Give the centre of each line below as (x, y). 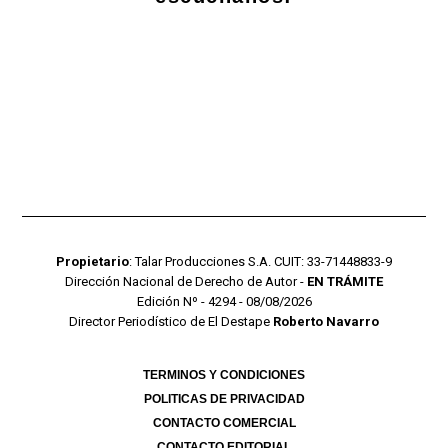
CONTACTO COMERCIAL (224, 423)
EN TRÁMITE (345, 282)
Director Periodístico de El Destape (171, 322)
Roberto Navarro (326, 322)
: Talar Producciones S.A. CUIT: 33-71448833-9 (260, 262)
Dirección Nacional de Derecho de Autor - (186, 282)
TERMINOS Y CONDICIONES (224, 375)
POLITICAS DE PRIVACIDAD (224, 399)
